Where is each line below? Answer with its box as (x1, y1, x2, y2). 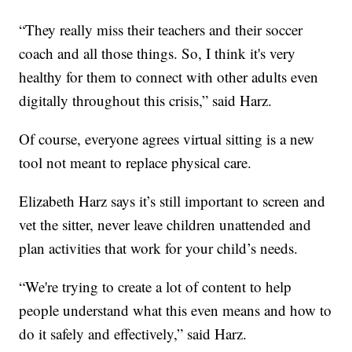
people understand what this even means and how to (19, 299, 332, 320)
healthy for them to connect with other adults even (19, 66, 319, 86)
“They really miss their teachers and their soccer (19, 19, 303, 39)
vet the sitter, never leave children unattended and (19, 214, 312, 234)
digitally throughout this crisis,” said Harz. (19, 90, 273, 110)
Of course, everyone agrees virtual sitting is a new (19, 128, 315, 148)
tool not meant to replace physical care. (19, 152, 252, 172)
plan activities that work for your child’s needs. (19, 237, 299, 258)
